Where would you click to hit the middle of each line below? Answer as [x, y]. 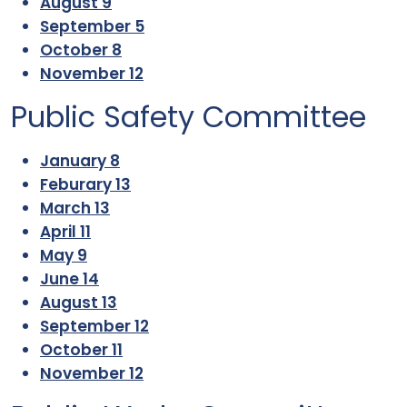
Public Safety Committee [189, 117]
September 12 [94, 326]
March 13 [75, 208]
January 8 [80, 161]
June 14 [69, 279]
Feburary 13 [85, 184]
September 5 [92, 26]
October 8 [81, 50]
